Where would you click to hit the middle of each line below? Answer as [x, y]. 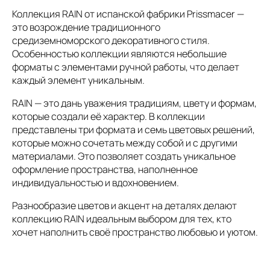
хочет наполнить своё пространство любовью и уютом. [135, 232]
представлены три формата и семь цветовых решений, [133, 129]
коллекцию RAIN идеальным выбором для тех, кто [122, 218]
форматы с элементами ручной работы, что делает [126, 67]
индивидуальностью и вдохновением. [96, 182]
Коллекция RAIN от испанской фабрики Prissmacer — [128, 14]
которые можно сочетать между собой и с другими [125, 143]
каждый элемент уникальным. [78, 80]
